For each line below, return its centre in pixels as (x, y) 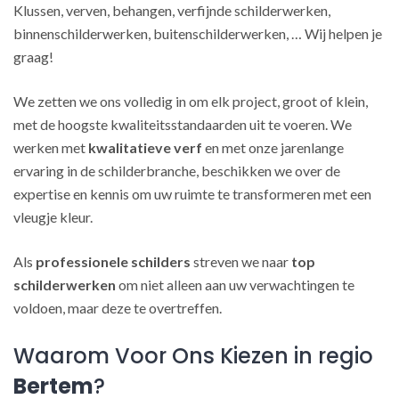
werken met (51, 147)
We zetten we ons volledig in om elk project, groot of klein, (191, 101)
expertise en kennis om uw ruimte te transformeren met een (192, 194)
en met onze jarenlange (273, 147)
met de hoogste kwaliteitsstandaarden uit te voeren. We (183, 124)
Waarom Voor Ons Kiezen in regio (193, 356)
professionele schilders (113, 261)
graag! (33, 57)
